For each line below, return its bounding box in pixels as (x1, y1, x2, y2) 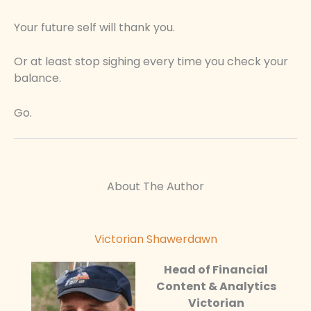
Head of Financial (164, 262, 268, 278)
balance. (14, 70, 61, 87)
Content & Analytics (155, 278, 276, 295)
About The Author (107, 178, 204, 195)
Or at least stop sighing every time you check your (14, 53, 288, 70)
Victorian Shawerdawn (94, 231, 217, 248)
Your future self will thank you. (14, 19, 175, 35)
